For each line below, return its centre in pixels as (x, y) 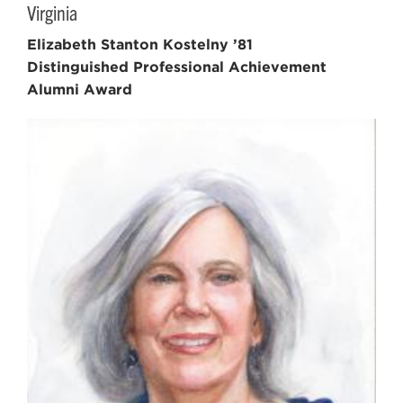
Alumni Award (80, 90)
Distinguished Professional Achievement (177, 67)
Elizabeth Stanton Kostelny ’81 (140, 45)
